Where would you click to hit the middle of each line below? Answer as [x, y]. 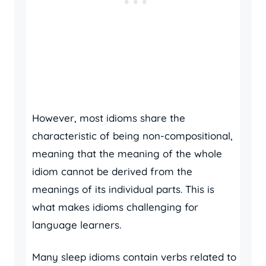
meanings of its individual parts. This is [123, 189]
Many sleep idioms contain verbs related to [134, 257]
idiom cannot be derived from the [112, 171]
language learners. [77, 225]
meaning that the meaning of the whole [127, 153]
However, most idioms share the [109, 118]
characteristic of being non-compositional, [132, 136]
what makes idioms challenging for [115, 207]
